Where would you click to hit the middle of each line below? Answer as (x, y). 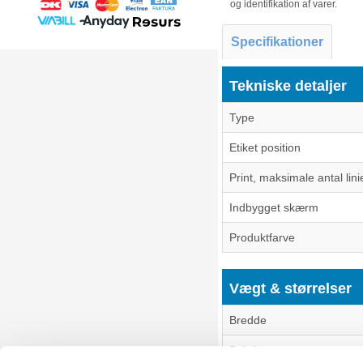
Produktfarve (262, 237)
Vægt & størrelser (290, 288)
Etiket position (265, 147)
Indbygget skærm (273, 207)
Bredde (248, 320)
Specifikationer (277, 42)
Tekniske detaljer (288, 86)
